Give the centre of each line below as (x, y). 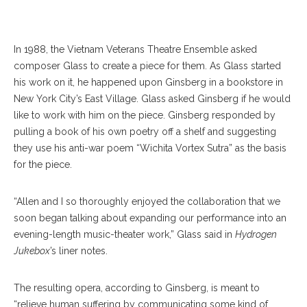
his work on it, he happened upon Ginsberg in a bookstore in (148, 83)
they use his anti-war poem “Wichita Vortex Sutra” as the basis (150, 148)
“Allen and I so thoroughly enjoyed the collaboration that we (147, 202)
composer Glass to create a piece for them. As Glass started (147, 66)
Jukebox (32, 251)
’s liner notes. (79, 251)
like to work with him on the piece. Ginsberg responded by (145, 115)
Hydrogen (256, 235)
